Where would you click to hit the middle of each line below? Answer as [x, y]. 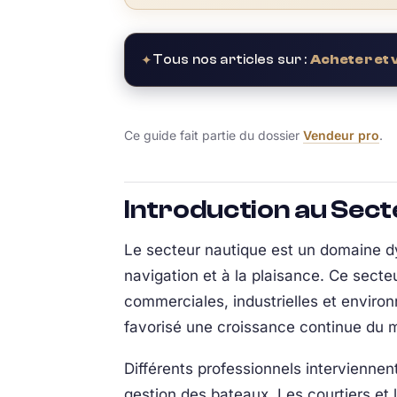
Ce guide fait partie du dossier [214, 135]
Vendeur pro [341, 135]
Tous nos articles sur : [231, 59]
